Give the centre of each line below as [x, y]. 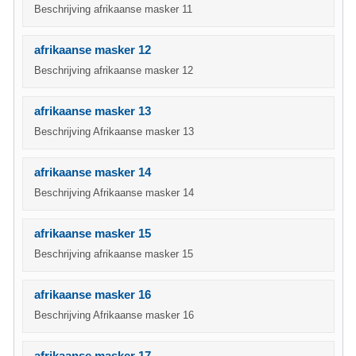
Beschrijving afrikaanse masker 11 [113, 9]
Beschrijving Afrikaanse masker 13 [114, 132]
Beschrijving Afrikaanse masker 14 [114, 193]
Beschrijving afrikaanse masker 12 [114, 70]
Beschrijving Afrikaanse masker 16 [114, 315]
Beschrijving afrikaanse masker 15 [114, 254]
